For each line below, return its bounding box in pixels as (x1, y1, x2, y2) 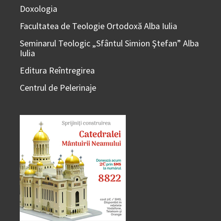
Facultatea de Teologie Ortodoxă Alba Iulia (20, 20, 177, 32)
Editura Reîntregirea (20, 65, 95, 76)
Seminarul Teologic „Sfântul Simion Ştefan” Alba (20, 37, 199, 49)
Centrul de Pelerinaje (20, 82, 96, 94)
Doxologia (20, 3, 57, 15)
